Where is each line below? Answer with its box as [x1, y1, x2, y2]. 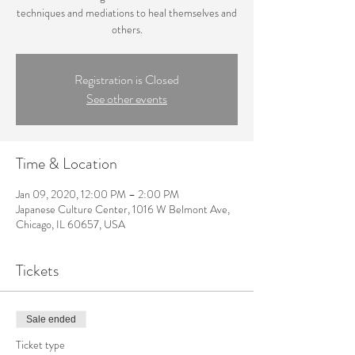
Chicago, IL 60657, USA [16, 216, 125, 232]
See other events [86, 90, 167, 108]
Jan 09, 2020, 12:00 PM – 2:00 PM [16, 186, 179, 202]
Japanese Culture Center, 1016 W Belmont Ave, [16, 201, 230, 217]
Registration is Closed [74, 71, 179, 89]
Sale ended [26, 314, 76, 325]
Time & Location [16, 152, 117, 175]
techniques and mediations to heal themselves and [17, 5, 237, 21]
